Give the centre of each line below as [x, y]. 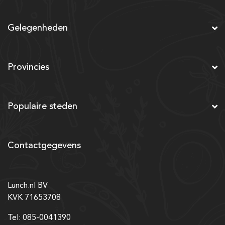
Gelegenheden [38, 28]
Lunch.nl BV [28, 186]
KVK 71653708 [34, 198]
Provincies [28, 67]
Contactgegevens [44, 145]
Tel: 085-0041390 [39, 218]
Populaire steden [42, 106]
